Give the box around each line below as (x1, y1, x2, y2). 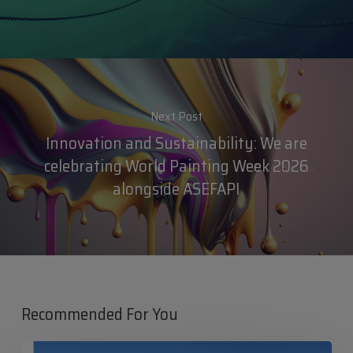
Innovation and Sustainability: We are (45, 129, 307, 156)
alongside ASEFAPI (113, 175, 240, 202)
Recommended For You (20, 301, 178, 328)
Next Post (150, 106, 203, 126)
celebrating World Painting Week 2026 (43, 152, 309, 179)
